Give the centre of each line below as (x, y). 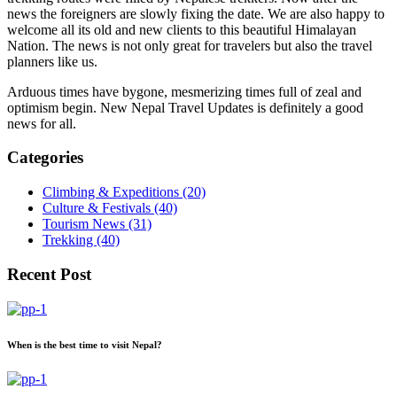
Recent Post (49, 274)
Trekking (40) (81, 240)
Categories (45, 158)
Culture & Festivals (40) (110, 208)
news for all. (42, 123)
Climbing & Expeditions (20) (124, 192)
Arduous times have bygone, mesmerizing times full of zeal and (184, 91)
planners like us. (52, 61)
